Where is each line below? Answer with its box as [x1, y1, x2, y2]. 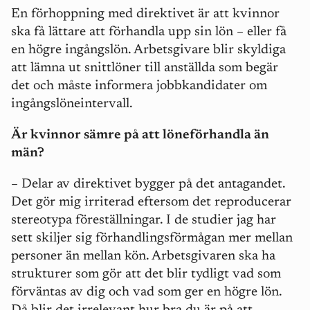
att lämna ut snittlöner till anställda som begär [11, 62, 278, 75]
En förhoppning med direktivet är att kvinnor [11, 8, 280, 21]
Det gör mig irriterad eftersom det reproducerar [11, 196, 291, 210]
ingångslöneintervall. [11, 98, 133, 111]
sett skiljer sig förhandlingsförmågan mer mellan [11, 232, 293, 246]
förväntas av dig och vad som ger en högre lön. [11, 286, 282, 300]
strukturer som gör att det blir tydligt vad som [11, 268, 281, 282]
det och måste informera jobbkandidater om [11, 80, 267, 93]
